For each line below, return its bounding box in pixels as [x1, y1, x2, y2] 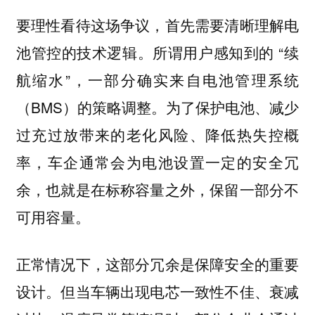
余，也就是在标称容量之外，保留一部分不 [15, 179, 300, 200]
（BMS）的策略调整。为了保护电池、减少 [15, 96, 300, 118]
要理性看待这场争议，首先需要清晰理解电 [15, 14, 300, 36]
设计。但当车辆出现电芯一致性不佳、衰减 [15, 281, 300, 302]
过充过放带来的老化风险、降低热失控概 [15, 124, 300, 146]
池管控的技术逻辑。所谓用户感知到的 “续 [15, 41, 300, 63]
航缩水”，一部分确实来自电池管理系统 [15, 69, 300, 91]
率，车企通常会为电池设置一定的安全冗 [15, 151, 300, 173]
